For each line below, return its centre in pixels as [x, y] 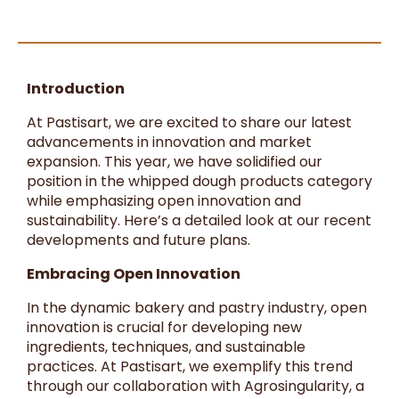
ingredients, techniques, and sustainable [166, 346]
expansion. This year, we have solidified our [175, 161]
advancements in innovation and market [169, 142]
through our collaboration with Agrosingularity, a [195, 386]
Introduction [76, 88]
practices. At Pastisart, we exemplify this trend [190, 366]
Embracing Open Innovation [134, 273]
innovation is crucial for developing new [164, 327]
